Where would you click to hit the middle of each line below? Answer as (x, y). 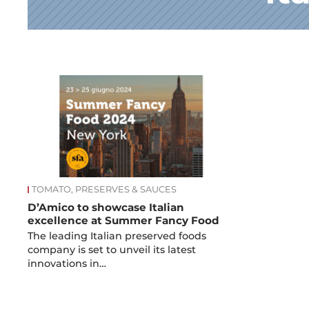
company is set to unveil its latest (112, 250)
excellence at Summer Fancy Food (124, 220)
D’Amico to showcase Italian (106, 207)
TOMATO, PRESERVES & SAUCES (104, 189)
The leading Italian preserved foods (117, 236)
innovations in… (67, 264)
